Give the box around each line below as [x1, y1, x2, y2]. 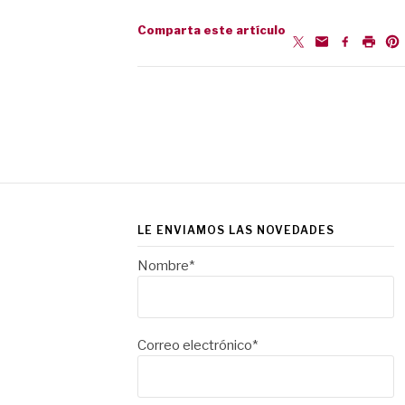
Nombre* [137, 258, 194, 274]
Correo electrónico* [137, 337, 258, 353]
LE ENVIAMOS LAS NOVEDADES [137, 223, 334, 237]
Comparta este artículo [137, 22, 286, 37]
